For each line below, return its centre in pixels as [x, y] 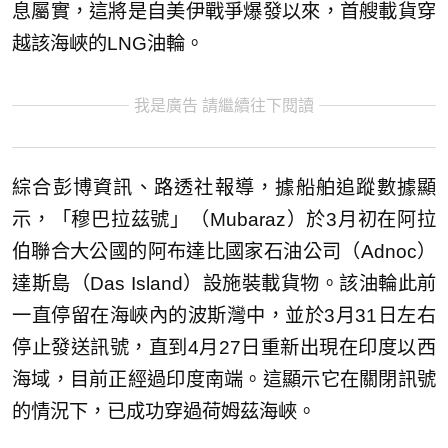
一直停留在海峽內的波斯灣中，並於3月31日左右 [224, 316]
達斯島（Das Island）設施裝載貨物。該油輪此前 [224, 284]
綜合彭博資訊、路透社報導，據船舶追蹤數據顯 [224, 188]
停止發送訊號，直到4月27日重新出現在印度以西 [224, 348]
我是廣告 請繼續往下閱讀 [224, 106]
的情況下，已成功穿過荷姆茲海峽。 [164, 412]
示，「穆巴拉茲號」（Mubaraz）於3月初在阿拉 [224, 220]
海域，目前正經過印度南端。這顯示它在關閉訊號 [224, 380]
